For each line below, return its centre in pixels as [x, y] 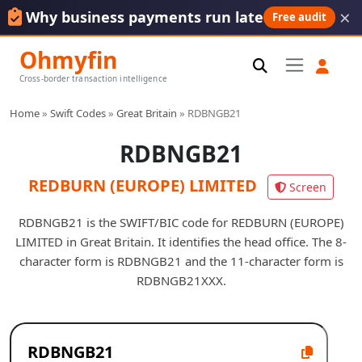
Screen [308, 187]
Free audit [300, 17]
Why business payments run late [145, 17]
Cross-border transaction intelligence [93, 78]
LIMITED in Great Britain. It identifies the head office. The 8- [181, 241]
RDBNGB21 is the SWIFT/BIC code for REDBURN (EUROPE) [181, 222]
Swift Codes [78, 113]
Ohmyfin [68, 60]
